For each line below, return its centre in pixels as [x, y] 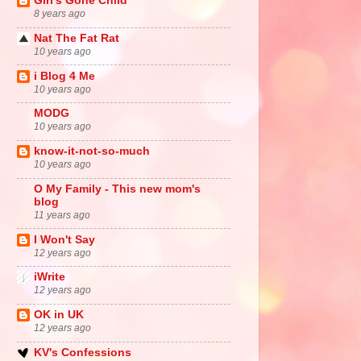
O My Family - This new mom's [117, 189]
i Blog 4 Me [64, 76]
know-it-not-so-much [92, 151]
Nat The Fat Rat [77, 38]
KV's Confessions [83, 352]
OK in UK [59, 315]
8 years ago [60, 14]
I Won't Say [64, 239]
